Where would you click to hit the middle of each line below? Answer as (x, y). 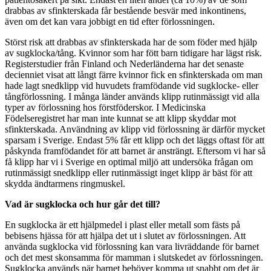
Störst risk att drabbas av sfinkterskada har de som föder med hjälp (131, 42)
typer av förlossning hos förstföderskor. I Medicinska (105, 107)
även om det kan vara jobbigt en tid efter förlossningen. (110, 21)
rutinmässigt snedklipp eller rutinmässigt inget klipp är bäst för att (129, 172)
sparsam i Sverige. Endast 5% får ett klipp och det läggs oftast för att (135, 140)
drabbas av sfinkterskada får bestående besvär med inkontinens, (126, 10)
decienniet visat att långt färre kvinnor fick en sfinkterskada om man (134, 74)
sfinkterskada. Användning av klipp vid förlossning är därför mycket (135, 129)
